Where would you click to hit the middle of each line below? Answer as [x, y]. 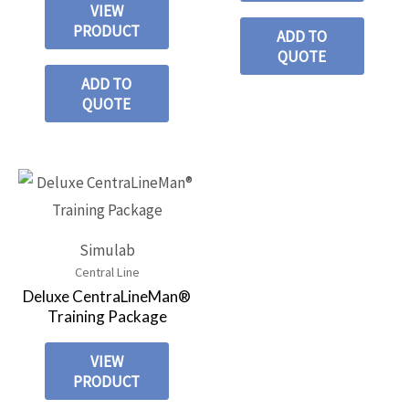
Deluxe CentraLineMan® [107, 297]
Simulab [107, 250]
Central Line [107, 272]
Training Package [107, 317]
